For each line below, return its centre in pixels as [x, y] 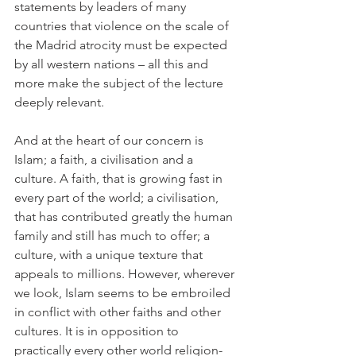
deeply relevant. [59, 102]
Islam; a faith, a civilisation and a [105, 159]
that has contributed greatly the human [125, 217]
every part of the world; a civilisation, [118, 197]
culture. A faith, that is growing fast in [120, 178]
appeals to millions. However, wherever [126, 274]
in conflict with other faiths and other [119, 312]
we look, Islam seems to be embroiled [124, 293]
